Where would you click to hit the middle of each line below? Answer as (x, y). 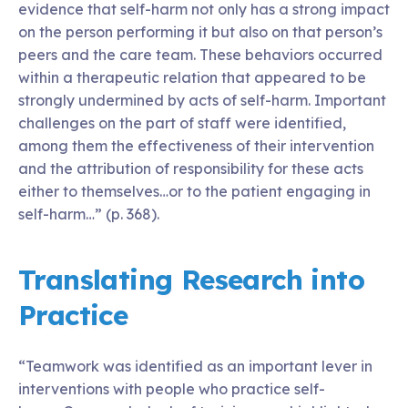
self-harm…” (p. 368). (89, 214)
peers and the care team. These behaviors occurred (200, 55)
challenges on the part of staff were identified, (182, 123)
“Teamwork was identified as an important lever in (195, 366)
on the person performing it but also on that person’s (200, 32)
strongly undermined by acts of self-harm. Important (202, 100)
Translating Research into (191, 280)
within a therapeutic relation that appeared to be (192, 77)
